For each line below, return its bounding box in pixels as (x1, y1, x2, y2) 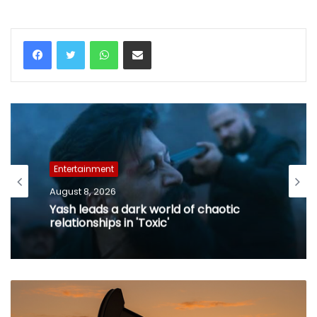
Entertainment (54, 162, 114, 175)
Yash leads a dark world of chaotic (50, 200, 240, 217)
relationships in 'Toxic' (50, 214, 169, 231)
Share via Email (151, 33, 175, 47)
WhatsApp (117, 33, 166, 47)
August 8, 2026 (50, 184, 116, 198)
